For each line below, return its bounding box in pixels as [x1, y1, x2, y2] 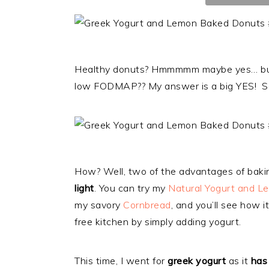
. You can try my [94, 182, 168, 194]
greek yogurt [168, 255, 229, 267]
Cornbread [123, 199, 171, 211]
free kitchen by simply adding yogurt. [74, 216, 241, 228]
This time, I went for [74, 255, 168, 267]
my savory [74, 199, 123, 211]
